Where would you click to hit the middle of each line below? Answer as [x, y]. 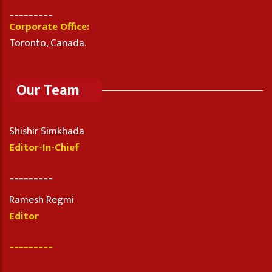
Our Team [48, 91]
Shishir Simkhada [47, 131]
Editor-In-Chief [44, 148]
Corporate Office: [49, 27]
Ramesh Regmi [42, 200]
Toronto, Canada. [48, 43]
